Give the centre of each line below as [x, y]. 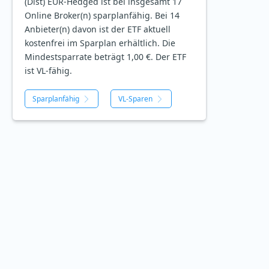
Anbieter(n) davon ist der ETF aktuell [98, 29]
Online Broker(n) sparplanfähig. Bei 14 [102, 16]
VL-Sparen [135, 99]
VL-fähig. [54, 71]
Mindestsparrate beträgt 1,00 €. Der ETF [105, 57]
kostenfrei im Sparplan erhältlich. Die [100, 43]
